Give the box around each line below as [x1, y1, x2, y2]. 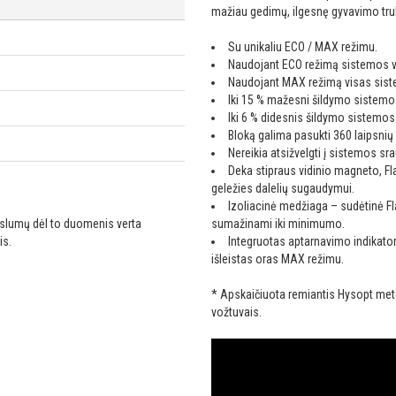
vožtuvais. [211, 305, 262, 320]
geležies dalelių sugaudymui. [211, 181, 354, 196]
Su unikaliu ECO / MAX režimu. [228, 40, 377, 55]
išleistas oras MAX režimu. [211, 252, 344, 267]
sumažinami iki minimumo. [211, 217, 345, 232]
